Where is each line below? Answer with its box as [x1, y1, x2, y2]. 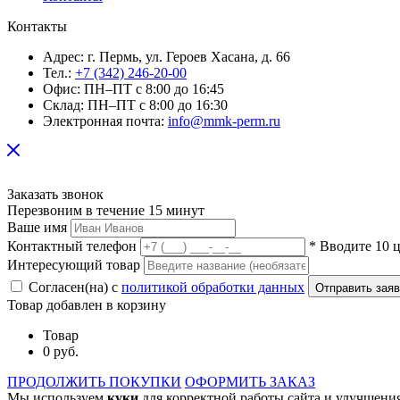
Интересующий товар [7, 256, 140, 272]
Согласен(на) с [29, 279, 121, 295]
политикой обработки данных [121, 279, 304, 295]
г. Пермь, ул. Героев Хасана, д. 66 [84, 48, 290, 64]
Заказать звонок [7, 186, 104, 202]
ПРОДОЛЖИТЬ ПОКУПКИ [7, 373, 181, 389]
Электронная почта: [43, 112, 164, 129]
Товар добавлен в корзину [7, 296, 166, 312]
